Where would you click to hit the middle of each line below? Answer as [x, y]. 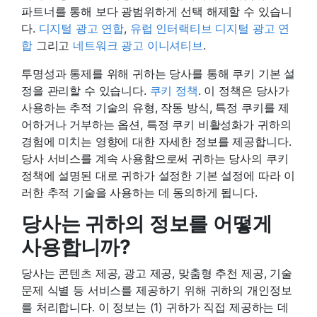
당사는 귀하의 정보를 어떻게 [147, 223]
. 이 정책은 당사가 [244, 90]
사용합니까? [76, 247]
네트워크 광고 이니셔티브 [138, 45]
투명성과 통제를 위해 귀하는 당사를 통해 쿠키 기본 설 [158, 73]
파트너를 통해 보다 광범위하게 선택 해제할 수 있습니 [157, 11]
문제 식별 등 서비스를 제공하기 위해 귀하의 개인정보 [157, 290]
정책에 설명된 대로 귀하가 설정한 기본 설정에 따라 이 [158, 175]
